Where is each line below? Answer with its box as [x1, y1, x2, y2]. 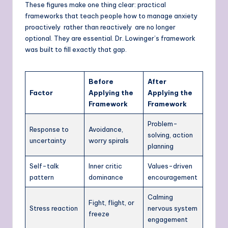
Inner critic [89, 162, 122, 170]
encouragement [148, 173, 197, 182]
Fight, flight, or [89, 198, 134, 207]
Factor [30, 89, 53, 97]
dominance [89, 173, 123, 182]
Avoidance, [89, 125, 123, 134]
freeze [89, 210, 109, 218]
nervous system [148, 204, 197, 213]
